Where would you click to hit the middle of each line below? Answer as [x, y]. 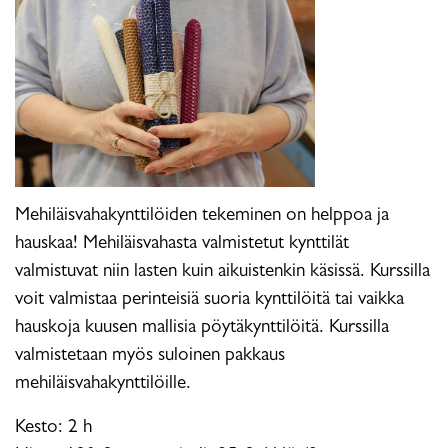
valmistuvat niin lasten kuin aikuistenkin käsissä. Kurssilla [222, 272]
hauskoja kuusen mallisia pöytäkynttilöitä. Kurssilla [202, 328]
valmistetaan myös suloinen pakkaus [150, 356]
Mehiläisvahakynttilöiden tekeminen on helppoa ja [202, 216]
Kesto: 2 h [53, 428]
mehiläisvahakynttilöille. [108, 384]
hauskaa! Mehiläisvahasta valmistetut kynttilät [182, 244]
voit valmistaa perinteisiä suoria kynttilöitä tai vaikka [209, 300]
